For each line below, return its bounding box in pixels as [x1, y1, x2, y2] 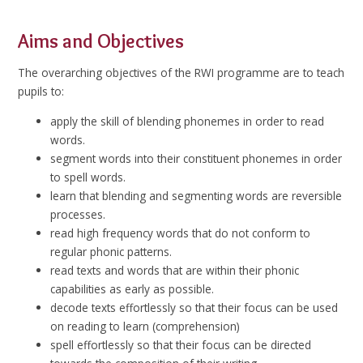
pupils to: [18, 83, 65, 100]
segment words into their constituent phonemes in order [50, 150, 343, 166]
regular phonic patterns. [50, 243, 173, 259]
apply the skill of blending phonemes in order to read [50, 113, 325, 129]
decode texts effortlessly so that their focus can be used [50, 299, 339, 315]
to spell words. [50, 169, 126, 185]
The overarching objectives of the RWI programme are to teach [18, 65, 345, 81]
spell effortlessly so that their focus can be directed [50, 336, 312, 352]
